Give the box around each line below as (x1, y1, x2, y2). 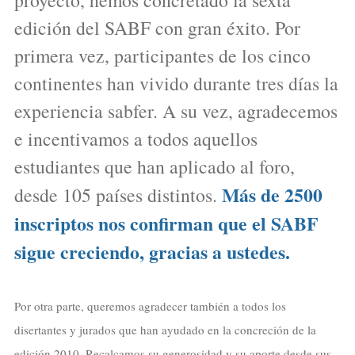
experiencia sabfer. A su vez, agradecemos (13, 97, 338, 124)
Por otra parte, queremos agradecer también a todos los (13, 298, 286, 315)
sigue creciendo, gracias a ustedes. (13, 237, 290, 265)
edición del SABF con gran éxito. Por (13, 14, 300, 40)
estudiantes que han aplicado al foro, (13, 153, 295, 179)
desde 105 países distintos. (13, 181, 222, 208)
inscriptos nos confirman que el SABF (13, 208, 319, 237)
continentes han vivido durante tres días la (13, 70, 338, 96)
